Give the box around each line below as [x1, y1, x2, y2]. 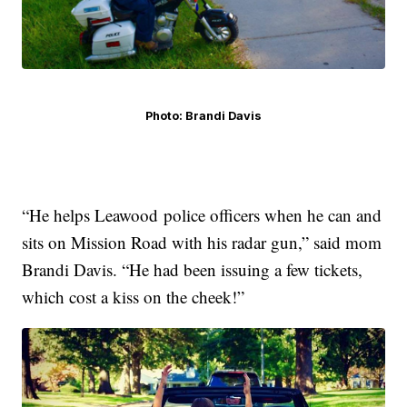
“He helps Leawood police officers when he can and [22, 203, 382, 227]
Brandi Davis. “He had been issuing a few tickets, [22, 258, 363, 282]
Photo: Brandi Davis [145, 109, 262, 124]
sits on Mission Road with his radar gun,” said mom [22, 231, 382, 254]
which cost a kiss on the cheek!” [22, 285, 245, 309]
